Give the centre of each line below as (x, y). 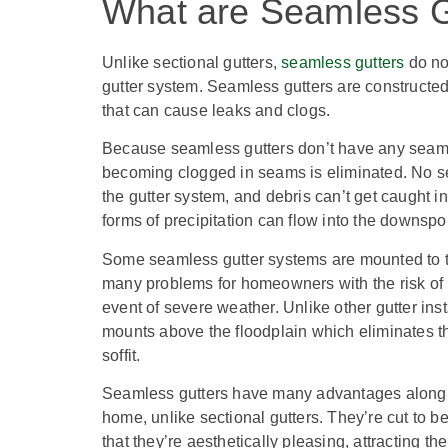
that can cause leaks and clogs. (216, 110)
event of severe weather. (192, 307)
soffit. (121, 355)
